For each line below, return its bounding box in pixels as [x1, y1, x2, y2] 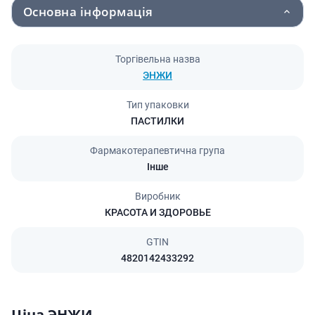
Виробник [134, 191, 181, 202]
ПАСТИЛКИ [131, 115, 184, 127]
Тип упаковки [126, 99, 189, 110]
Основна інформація [23, 4, 153, 20]
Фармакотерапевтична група [90, 145, 225, 156]
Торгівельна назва [115, 53, 200, 65]
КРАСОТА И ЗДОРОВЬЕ [104, 207, 211, 218]
